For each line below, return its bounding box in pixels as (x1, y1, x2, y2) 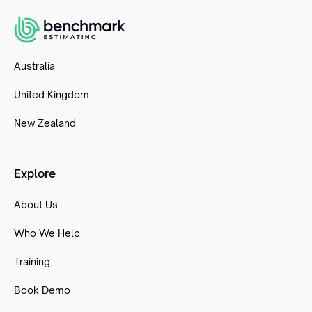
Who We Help (14, 226, 80, 239)
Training (14, 255, 50, 267)
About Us (14, 198, 58, 210)
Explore (14, 166, 56, 180)
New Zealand (14, 116, 76, 129)
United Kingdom (14, 88, 89, 100)
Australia (14, 59, 55, 72)
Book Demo (14, 283, 70, 296)
